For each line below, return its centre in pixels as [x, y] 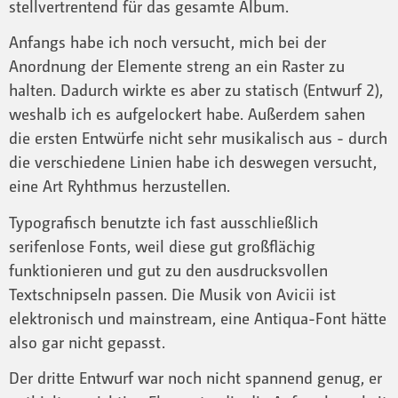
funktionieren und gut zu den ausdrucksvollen [168, 270]
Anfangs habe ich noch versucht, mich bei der [167, 42]
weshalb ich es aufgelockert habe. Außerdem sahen [187, 114]
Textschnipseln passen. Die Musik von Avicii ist [172, 294]
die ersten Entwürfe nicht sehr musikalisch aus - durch [198, 138]
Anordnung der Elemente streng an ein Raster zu [177, 66]
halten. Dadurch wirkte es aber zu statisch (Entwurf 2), [196, 90]
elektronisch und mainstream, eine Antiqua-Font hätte [198, 318]
